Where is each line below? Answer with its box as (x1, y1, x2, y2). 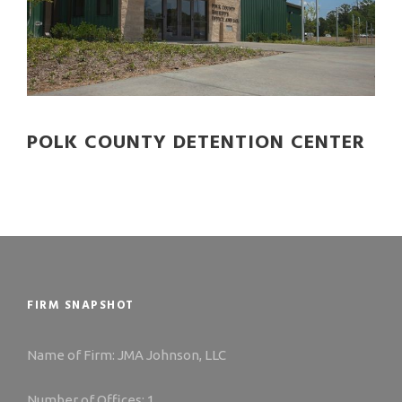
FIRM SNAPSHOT (27, 295, 135, 315)
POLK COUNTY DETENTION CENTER (27, 127, 365, 159)
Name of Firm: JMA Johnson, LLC (27, 346, 226, 363)
